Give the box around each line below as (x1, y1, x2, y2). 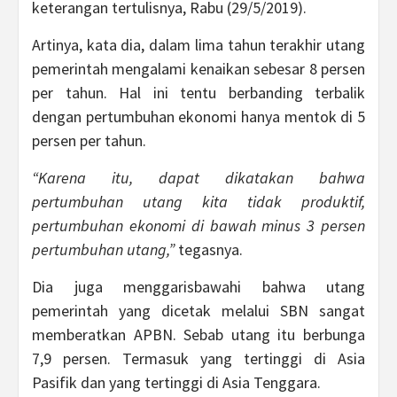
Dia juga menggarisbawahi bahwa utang (32, 276, 365, 297)
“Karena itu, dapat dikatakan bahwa (32, 167, 365, 188)
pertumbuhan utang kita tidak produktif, (32, 191, 365, 212)
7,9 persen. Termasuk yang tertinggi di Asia (32, 348, 365, 369)
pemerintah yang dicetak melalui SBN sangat (32, 300, 365, 321)
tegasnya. (175, 239, 243, 260)
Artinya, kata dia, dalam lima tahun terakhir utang (32, 35, 365, 55)
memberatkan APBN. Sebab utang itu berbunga (32, 324, 365, 345)
